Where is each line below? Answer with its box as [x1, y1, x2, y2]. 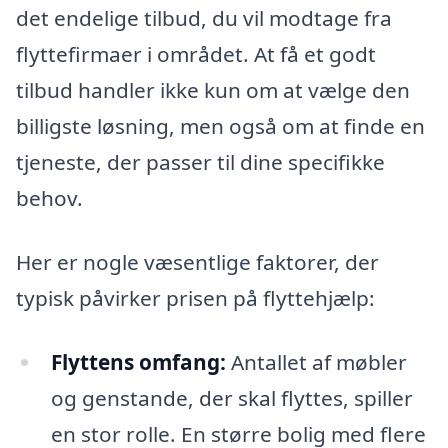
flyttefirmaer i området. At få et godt [16, 40, 376, 69]
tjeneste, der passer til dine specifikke [16, 148, 385, 177]
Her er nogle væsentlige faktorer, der [16, 248, 379, 276]
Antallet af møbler [225, 347, 407, 376]
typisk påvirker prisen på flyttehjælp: [16, 284, 375, 312]
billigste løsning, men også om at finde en [16, 112, 425, 141]
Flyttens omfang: [50, 347, 226, 376]
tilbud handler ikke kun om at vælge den [16, 76, 410, 105]
